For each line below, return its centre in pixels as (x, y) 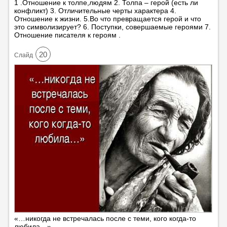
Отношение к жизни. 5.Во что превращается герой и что (107, 18)
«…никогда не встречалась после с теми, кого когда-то (105, 218)
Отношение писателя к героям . (67, 35)
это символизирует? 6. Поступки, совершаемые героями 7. (112, 27)
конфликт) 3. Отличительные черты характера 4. (95, 10)
